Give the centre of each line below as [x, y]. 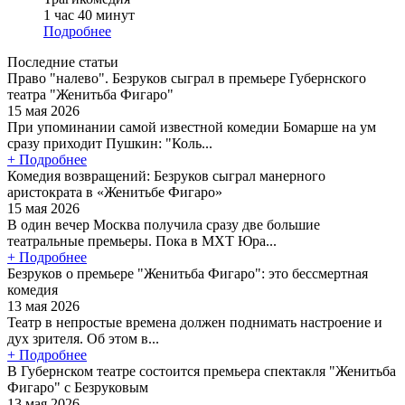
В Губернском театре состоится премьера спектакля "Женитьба [202, 371]
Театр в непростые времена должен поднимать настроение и [195, 322]
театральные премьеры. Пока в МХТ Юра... [142, 240]
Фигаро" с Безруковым [78, 387]
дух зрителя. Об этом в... [83, 338]
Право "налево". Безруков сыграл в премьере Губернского [187, 78]
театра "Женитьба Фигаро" [90, 94]
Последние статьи [63, 61]
